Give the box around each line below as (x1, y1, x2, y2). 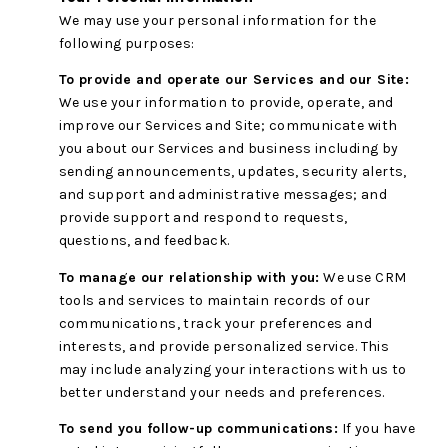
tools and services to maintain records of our (58, 291, 371, 309)
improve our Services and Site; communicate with (58, 117, 398, 135)
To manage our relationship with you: (58, 268, 320, 286)
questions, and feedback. (58, 232, 230, 250)
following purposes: (58, 34, 195, 52)
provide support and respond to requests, (58, 209, 348, 227)
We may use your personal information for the (58, 11, 377, 29)
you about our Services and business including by (58, 140, 399, 158)
